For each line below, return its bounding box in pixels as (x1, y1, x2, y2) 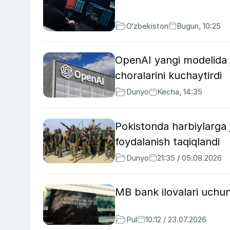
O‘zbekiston (126, 21, 168, 31)
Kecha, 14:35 (157, 87, 202, 97)
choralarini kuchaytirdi (115, 69, 222, 82)
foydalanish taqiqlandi (115, 135, 220, 148)
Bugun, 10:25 (177, 21, 221, 31)
